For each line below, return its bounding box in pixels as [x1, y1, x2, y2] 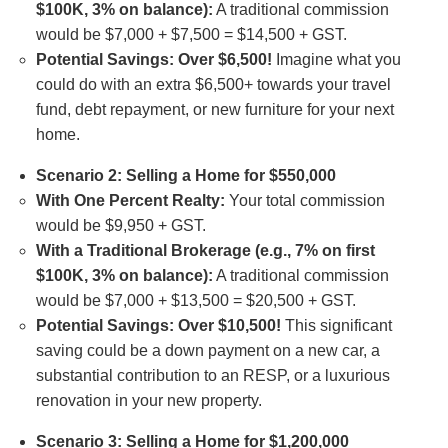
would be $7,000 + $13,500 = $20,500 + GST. [35, 292, 356, 310]
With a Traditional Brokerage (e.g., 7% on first [35, 242, 375, 260]
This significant [280, 317, 392, 335]
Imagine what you [271, 51, 401, 69]
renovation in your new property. [35, 392, 262, 410]
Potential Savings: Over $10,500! [35, 317, 281, 335]
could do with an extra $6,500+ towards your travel [35, 76, 391, 94]
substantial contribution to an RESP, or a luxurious [35, 367, 390, 385]
